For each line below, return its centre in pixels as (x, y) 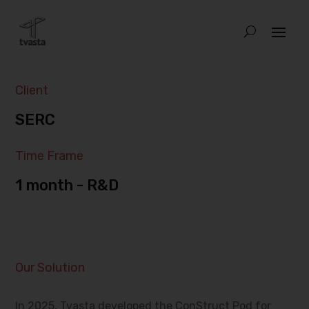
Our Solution (50, 268)
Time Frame (50, 156)
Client (32, 90)
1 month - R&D (67, 185)
